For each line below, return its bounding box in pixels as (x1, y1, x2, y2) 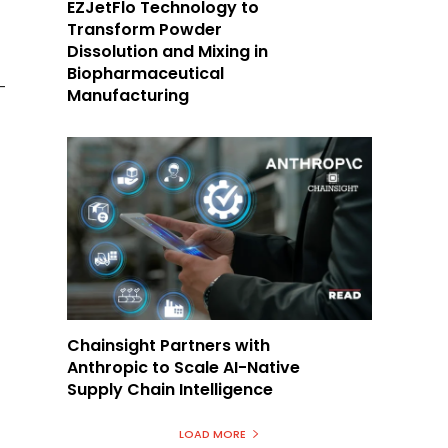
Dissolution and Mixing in (67, 39, 269, 63)
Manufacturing (67, 83, 190, 107)
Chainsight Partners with (67, 333, 271, 357)
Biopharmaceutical (67, 61, 225, 85)
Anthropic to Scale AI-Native (67, 355, 301, 379)
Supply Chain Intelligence (67, 377, 274, 401)
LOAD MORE (179, 425, 246, 442)
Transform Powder (67, 17, 223, 41)
